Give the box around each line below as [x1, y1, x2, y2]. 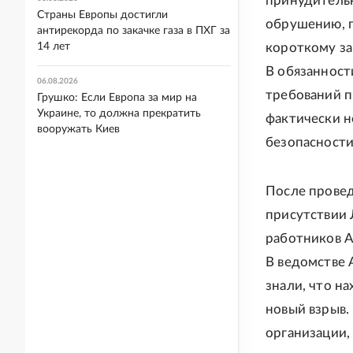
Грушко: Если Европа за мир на [37, 92, 197, 103]
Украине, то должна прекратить [37, 108, 201, 119]
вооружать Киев [37, 124, 120, 135]
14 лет [37, 41, 70, 52]
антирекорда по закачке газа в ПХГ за [37, 25, 230, 36]
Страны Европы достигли [37, 9, 168, 20]
